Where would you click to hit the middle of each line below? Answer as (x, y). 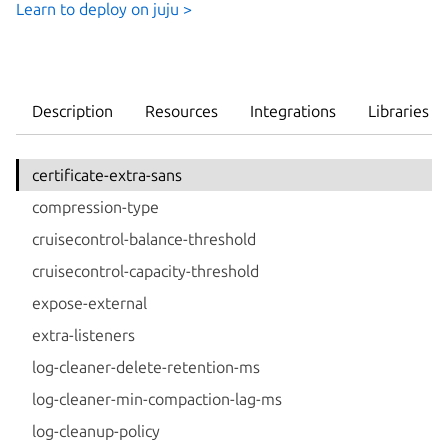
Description (72, 110)
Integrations (293, 110)
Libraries (398, 110)
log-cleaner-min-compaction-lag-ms (157, 398)
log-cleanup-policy (96, 430)
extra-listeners (83, 334)
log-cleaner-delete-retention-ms (146, 366)
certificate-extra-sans (107, 174)
